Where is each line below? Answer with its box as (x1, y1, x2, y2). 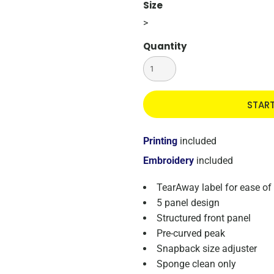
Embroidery (143, 155, 194, 166)
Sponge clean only (157, 258, 236, 270)
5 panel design (157, 197, 220, 209)
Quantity (143, 40, 187, 53)
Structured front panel (157, 212, 251, 224)
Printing (143, 135, 177, 147)
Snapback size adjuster (157, 243, 257, 254)
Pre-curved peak (157, 228, 225, 239)
